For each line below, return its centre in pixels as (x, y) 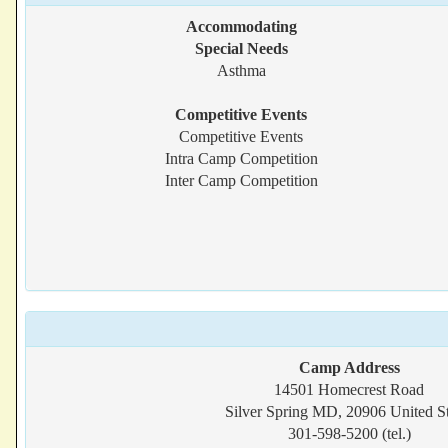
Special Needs (241, 48)
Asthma (241, 70)
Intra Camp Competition (241, 158)
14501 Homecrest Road (349, 389)
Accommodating (241, 26)
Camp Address (349, 367)
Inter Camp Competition (241, 180)
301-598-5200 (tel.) (349, 433)
